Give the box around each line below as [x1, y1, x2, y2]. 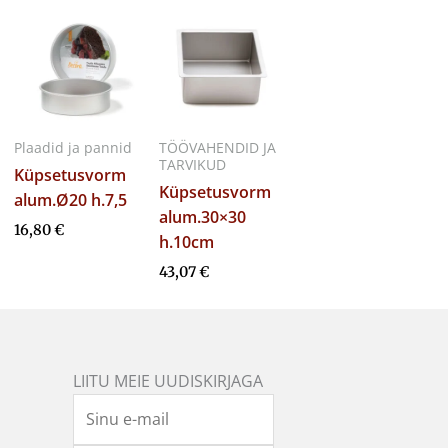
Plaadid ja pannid [14, 137, 132, 157]
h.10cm [159, 230, 214, 253]
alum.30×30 [159, 205, 246, 228]
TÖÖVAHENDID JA [159, 137, 276, 157]
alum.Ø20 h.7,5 [14, 188, 127, 211]
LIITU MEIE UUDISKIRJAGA [73, 369, 264, 392]
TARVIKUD [159, 154, 226, 174]
